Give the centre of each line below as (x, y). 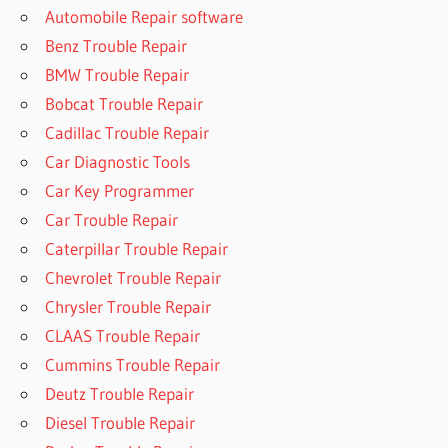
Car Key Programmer (120, 190)
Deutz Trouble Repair (120, 393)
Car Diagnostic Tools (118, 161)
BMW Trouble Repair (117, 74)
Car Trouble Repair (112, 219)
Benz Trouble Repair (116, 45)
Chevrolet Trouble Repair (133, 277)
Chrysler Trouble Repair (128, 306)
